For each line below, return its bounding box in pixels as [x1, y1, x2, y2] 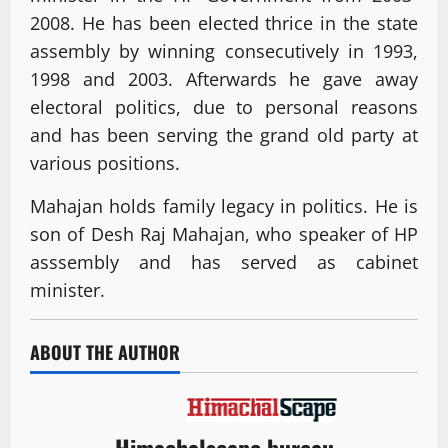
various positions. [30, 151, 180, 176]
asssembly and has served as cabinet [30, 250, 418, 275]
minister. [30, 278, 105, 303]
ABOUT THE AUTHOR [30, 339, 180, 366]
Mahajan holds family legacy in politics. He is [30, 194, 418, 219]
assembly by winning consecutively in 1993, [30, 39, 418, 64]
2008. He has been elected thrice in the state [30, 11, 418, 36]
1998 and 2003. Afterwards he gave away [30, 67, 418, 92]
